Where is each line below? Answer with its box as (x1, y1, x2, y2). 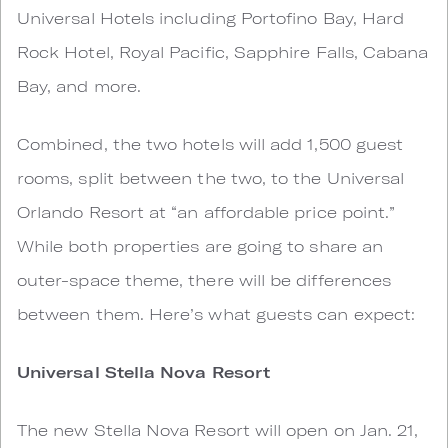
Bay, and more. (17, 76, 141, 95)
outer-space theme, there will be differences (17, 270, 392, 289)
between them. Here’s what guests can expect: (17, 304, 416, 323)
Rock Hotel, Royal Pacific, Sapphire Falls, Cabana (17, 42, 429, 61)
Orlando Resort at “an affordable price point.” (17, 202, 396, 221)
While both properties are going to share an (17, 236, 384, 255)
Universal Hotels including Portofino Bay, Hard (17, 8, 405, 27)
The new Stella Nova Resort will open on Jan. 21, (17, 420, 419, 439)
